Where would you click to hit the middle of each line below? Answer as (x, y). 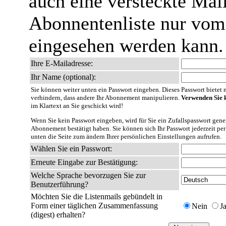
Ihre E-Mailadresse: (62, 63)
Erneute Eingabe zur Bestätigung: (84, 162)
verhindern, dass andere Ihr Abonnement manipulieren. (106, 98)
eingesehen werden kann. (126, 45)
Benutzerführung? (60, 184)
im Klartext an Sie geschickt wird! (77, 106)
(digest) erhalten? (58, 215)
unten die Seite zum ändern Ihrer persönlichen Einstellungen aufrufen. (126, 136)
